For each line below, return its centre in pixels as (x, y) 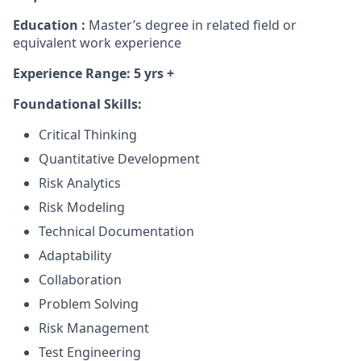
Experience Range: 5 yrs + (93, 73)
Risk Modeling (82, 207)
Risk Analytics (80, 183)
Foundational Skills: (77, 104)
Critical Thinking (88, 135)
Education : (51, 25)
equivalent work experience (97, 43)
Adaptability (75, 255)
